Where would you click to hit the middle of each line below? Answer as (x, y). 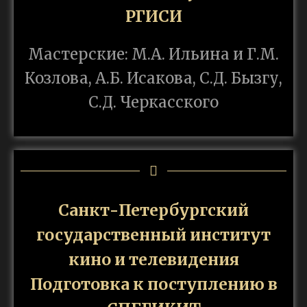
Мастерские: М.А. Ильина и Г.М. (153, 54)
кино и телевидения (153, 260)
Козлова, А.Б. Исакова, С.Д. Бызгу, (153, 78)
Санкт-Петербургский (153, 210)
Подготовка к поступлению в (153, 284)
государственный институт (153, 235)
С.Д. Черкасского (153, 102)
